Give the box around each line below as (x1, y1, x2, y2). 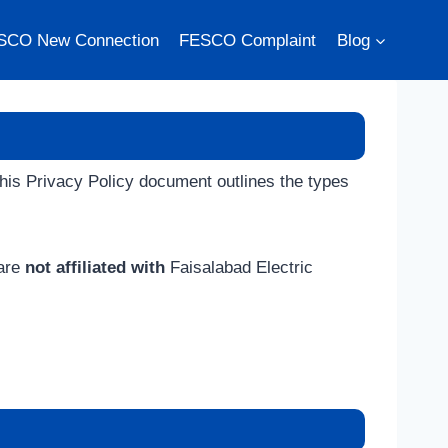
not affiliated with (25, 258, 165, 277)
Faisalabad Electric (165, 258, 313, 277)
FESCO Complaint (179, 30, 317, 50)
